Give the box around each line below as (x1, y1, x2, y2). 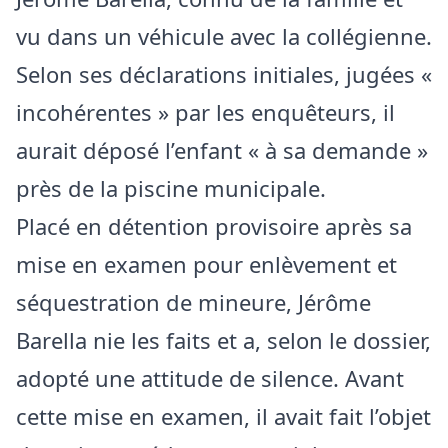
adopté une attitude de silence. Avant (16, 363, 404, 394)
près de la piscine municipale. (16, 173, 326, 204)
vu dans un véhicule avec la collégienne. (16, 21, 432, 52)
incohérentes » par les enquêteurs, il (16, 97, 395, 128)
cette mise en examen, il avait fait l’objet (16, 401, 431, 432)
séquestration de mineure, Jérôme (16, 287, 371, 318)
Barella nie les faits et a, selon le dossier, (16, 325, 431, 356)
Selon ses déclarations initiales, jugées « (16, 59, 432, 90)
